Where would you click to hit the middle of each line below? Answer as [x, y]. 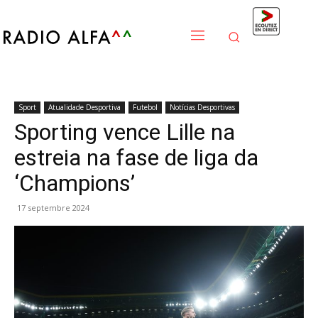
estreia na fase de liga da [136, 158]
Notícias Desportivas [202, 107]
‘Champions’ [75, 183]
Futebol [145, 107]
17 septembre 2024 [53, 208]
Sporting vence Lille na [125, 132]
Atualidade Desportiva [84, 107]
